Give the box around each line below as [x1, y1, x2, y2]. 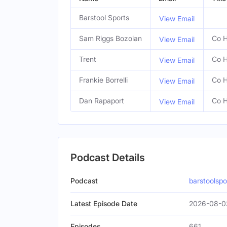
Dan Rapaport [79, 96, 124, 105]
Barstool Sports [79, 13, 129, 22]
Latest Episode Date [70, 199, 137, 208]
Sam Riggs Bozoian [79, 34, 142, 43]
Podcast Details [70, 152, 145, 164]
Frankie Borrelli [79, 75, 128, 84]
